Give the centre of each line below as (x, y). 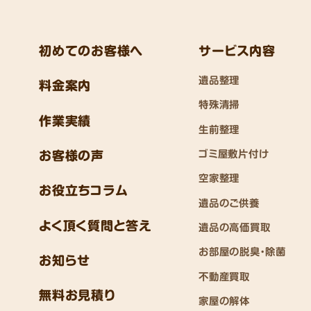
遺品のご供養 (229, 203)
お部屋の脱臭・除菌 (242, 252)
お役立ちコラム (84, 191)
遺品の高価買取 (235, 228)
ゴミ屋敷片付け (234, 153)
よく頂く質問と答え (95, 225)
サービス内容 (237, 50)
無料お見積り (77, 295)
